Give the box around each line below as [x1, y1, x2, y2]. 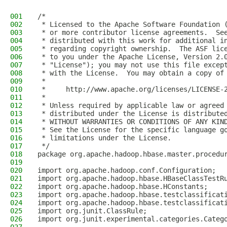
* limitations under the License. [37, 134, 171, 142]
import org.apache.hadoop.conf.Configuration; [37, 166, 216, 174]
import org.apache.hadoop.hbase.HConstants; [37, 182, 208, 191]
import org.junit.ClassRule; [37, 207, 147, 215]
